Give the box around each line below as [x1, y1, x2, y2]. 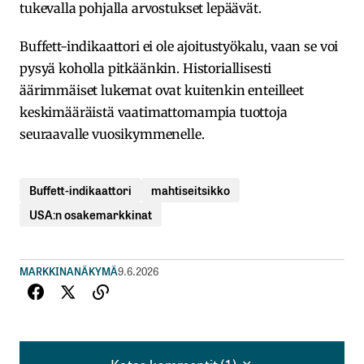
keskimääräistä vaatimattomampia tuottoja [19, 103, 288, 120]
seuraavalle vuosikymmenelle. [19, 125, 205, 142]
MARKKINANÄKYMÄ [19, 262, 118, 279]
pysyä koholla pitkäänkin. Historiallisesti [19, 59, 272, 76]
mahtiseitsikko [151, 180, 230, 198]
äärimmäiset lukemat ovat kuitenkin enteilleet [19, 81, 304, 98]
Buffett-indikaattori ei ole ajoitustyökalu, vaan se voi [19, 37, 339, 54]
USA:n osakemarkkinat [29, 205, 152, 223]
